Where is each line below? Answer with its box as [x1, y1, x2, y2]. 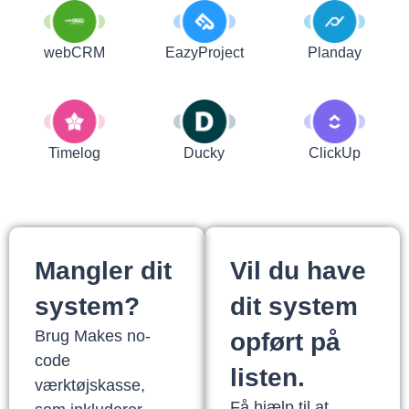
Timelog [47, 144, 100, 161]
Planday [308, 45, 362, 61]
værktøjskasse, [35, 375, 145, 394]
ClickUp [309, 144, 362, 161]
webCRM [43, 45, 105, 61]
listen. [230, 362, 305, 392]
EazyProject [164, 45, 244, 61]
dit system [230, 291, 358, 320]
